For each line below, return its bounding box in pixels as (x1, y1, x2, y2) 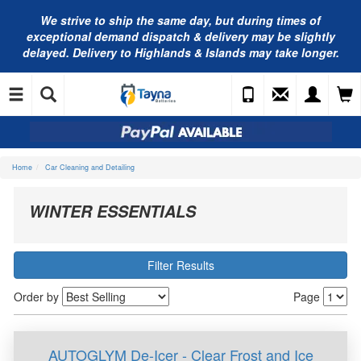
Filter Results (147, 257, 214, 273)
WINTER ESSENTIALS (29, 200, 196, 222)
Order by (14, 288, 62, 305)
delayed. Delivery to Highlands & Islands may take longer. (22, 44, 339, 60)
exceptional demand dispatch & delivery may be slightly (26, 28, 335, 44)
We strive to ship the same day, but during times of (40, 12, 321, 28)
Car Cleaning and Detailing (45, 162, 135, 172)
